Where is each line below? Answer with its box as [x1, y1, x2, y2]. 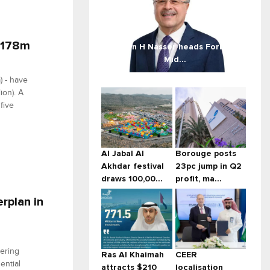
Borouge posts [175, 149, 236, 159]
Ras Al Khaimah [101, 251, 164, 260]
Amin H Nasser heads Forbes [116, 43, 234, 52]
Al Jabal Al [101, 149, 144, 159]
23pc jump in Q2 [175, 162, 242, 171]
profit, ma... [175, 175, 222, 184]
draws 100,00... [101, 175, 163, 184]
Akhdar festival [101, 162, 164, 171]
